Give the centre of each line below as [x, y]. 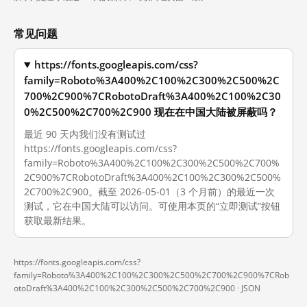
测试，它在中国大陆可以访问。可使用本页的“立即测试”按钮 [152, 206]
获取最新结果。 [58, 220]
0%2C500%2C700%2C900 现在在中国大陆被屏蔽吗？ [151, 112]
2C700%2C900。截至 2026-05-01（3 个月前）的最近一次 [149, 192]
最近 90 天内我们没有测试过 [85, 134]
